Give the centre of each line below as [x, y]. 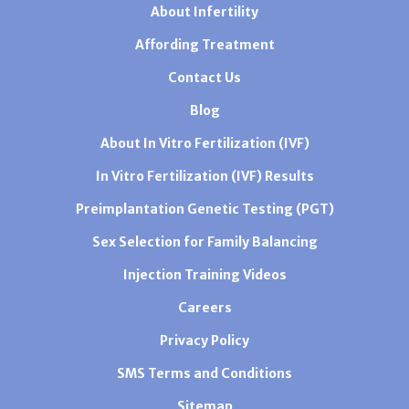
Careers [204, 308]
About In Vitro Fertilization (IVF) [204, 144]
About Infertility [204, 12]
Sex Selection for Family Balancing [204, 242]
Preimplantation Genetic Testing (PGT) [204, 210]
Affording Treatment [204, 45]
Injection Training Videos [204, 275]
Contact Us [204, 78]
